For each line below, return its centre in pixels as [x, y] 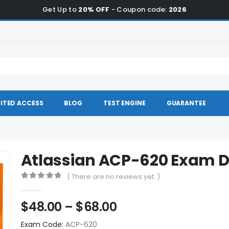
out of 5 [39, 185]
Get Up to [60, 9]
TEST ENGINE [124, 103]
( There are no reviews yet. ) [113, 177]
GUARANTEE [186, 103]
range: [136, 218]
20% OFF [94, 9]
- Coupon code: [139, 9]
